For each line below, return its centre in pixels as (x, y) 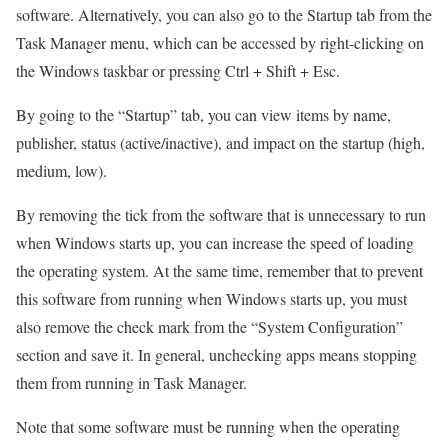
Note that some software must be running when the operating (208, 426)
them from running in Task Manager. (131, 382)
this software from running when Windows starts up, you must (211, 298)
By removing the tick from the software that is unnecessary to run (221, 214)
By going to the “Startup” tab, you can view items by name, (203, 114)
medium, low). (61, 170)
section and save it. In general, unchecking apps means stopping (216, 354)
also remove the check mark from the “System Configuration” (209, 326)
